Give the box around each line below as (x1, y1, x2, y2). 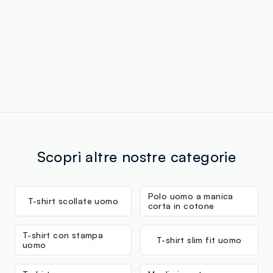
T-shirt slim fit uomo (157, 234, 242, 245)
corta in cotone (147, 200, 214, 211)
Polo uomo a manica (147, 190, 233, 201)
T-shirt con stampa (23, 229, 104, 240)
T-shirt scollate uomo (27, 195, 118, 206)
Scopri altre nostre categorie (37, 147, 236, 166)
